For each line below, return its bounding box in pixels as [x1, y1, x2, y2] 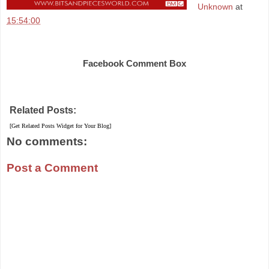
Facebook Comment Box [83, 58, 186, 68]
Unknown [198, 2, 234, 12]
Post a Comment [7, 161, 98, 174]
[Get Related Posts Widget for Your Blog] [10, 122, 111, 130]
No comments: [7, 135, 87, 148]
